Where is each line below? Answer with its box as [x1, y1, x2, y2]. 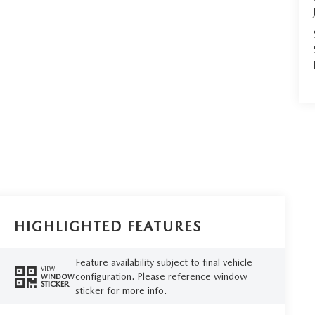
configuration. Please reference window [75, 271, 247, 283]
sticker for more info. [75, 285, 167, 297]
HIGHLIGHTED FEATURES [14, 218, 202, 236]
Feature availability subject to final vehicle [75, 257, 252, 269]
